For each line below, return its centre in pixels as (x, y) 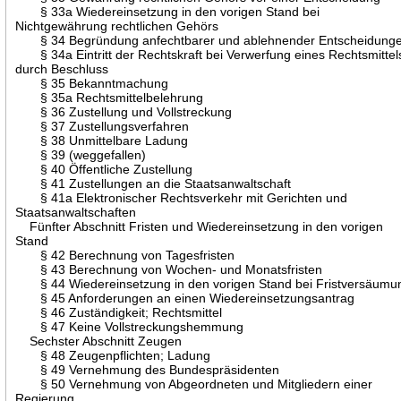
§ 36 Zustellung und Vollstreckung (124, 111)
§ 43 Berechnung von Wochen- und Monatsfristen (169, 269)
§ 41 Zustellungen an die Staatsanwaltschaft (154, 183)
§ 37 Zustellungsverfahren (102, 126)
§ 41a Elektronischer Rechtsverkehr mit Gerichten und (182, 197)
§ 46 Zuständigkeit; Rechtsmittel (119, 312)
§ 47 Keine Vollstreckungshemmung (130, 326)
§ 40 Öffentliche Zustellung (104, 169)
